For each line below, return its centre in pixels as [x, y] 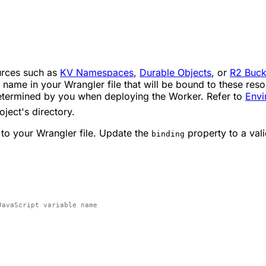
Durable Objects [175, 73]
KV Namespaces [97, 73]
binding [168, 134]
